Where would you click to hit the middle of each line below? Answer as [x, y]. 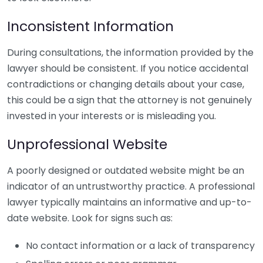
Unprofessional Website [87, 144]
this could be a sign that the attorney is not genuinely [129, 100]
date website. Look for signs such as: [90, 218]
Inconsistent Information [90, 26]
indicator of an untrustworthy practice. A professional [131, 186]
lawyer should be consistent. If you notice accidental [128, 68]
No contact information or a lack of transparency [140, 246]
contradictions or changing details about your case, [126, 84]
